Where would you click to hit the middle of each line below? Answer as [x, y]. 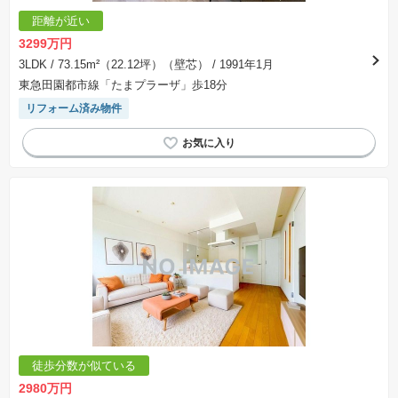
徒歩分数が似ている [84, 366]
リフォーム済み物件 [74, 108]
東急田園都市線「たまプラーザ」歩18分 [123, 85]
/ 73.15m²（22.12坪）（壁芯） [128, 64]
